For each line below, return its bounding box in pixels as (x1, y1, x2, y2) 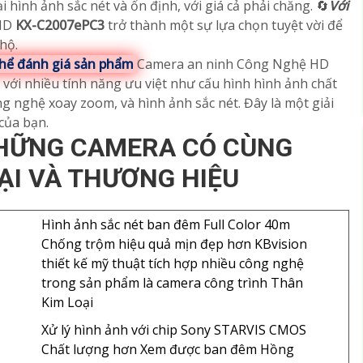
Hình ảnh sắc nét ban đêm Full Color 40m (41, 216, 290, 233)
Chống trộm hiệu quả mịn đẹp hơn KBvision (41, 235, 307, 253)
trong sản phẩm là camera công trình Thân (41, 274, 303, 292)
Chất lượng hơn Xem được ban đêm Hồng (41, 340, 294, 358)
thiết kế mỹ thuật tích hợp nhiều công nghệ (41, 254, 304, 272)
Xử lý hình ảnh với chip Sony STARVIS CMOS (41, 321, 306, 339)
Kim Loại (41, 293, 93, 311)
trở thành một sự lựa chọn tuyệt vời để (108, 16, 343, 34)
